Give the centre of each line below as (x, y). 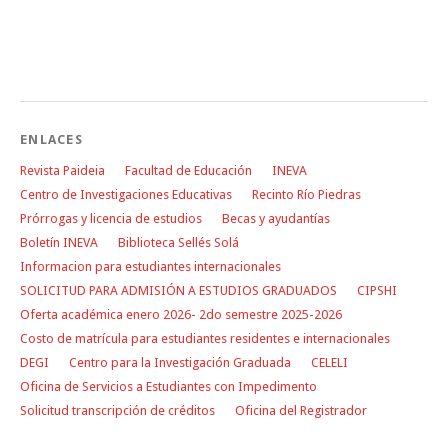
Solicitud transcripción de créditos (117, 410)
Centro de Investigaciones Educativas (126, 194)
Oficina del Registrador (301, 410)
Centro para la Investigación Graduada (180, 362)
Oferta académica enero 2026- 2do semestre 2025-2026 (181, 314)
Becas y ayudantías (276, 218)
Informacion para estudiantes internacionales (150, 266)
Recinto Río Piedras (306, 194)
